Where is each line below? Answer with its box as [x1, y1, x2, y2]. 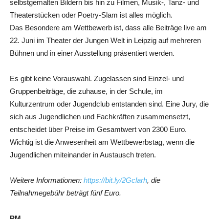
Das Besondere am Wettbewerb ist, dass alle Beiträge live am [10, 23, 207, 32]
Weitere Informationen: [10, 176, 84, 184]
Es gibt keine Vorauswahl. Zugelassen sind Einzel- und [10, 74, 184, 83]
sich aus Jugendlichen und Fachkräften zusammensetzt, [10, 112, 190, 121]
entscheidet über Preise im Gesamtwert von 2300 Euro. [10, 125, 187, 133]
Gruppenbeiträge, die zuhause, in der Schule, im [10, 87, 163, 95]
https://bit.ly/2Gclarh [84, 176, 147, 184]
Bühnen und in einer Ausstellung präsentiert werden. [10, 49, 175, 57]
